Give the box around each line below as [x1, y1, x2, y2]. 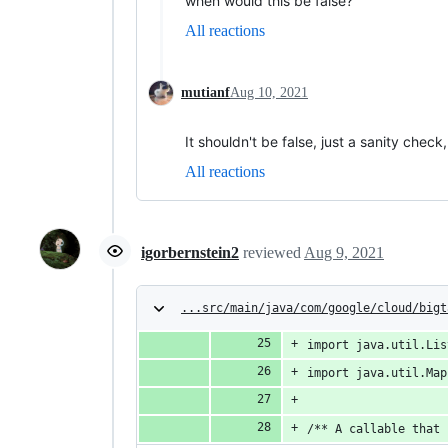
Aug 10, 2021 [230, 84, 308, 100]
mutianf [181, 84, 230, 100]
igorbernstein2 [141, 244, 239, 262]
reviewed [243, 244, 304, 262]
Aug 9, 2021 [304, 244, 384, 262]
